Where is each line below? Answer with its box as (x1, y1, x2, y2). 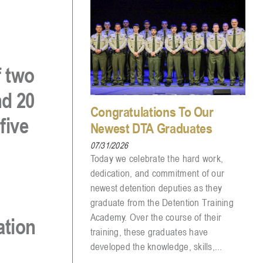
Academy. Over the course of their (90, 210, 222, 224)
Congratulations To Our (90, 103, 214, 120)
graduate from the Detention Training (90, 195, 234, 209)
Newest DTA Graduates (90, 119, 213, 137)
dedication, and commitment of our (90, 166, 225, 180)
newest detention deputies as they (90, 181, 222, 194)
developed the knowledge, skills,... (90, 240, 222, 253)
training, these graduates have (90, 225, 208, 238)
